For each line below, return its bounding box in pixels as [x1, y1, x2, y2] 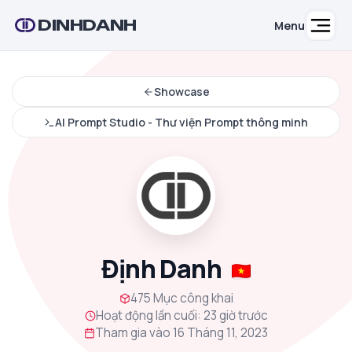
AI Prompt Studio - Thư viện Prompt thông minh [55, 115, 308, 130]
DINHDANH [38, 15, 137, 35]
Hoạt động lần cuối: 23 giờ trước [95, 307, 268, 324]
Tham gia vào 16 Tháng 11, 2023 [95, 324, 268, 341]
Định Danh [101, 251, 225, 286]
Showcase [153, 84, 210, 99]
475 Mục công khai [130, 290, 233, 306]
